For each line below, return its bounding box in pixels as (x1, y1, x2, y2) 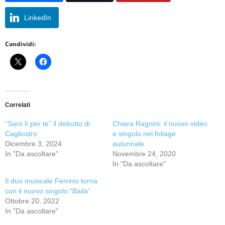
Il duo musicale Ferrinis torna (5, 176, 97, 185)
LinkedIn (24, 13, 51, 22)
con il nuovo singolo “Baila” (5, 186, 90, 195)
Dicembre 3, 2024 (5, 139, 62, 148)
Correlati (5, 101, 30, 108)
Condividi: (5, 39, 36, 48)
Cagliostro (5, 129, 37, 138)
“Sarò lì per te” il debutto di (5, 119, 90, 128)
